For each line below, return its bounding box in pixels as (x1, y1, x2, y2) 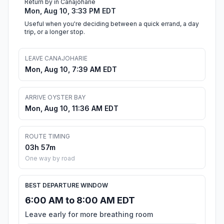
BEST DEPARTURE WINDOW (25, 181, 108, 189)
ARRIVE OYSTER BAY (25, 93, 85, 101)
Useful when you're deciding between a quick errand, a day (24, 20, 199, 28)
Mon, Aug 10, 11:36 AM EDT (25, 104, 118, 113)
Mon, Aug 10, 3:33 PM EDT (24, 6, 116, 15)
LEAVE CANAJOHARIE (25, 54, 87, 62)
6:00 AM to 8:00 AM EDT (25, 195, 135, 206)
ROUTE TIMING (25, 132, 70, 140)
